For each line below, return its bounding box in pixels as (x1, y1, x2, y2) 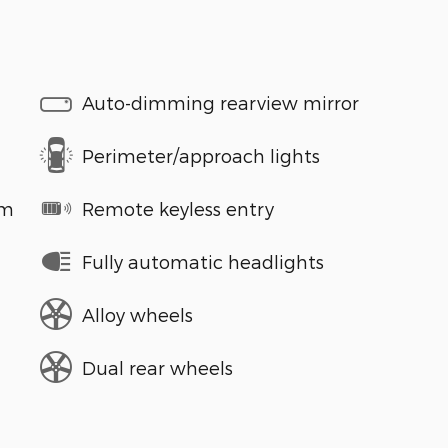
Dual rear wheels (82, 356, 233, 378)
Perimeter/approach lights (82, 144, 320, 166)
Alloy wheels (82, 303, 193, 325)
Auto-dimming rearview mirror (82, 91, 359, 113)
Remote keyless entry (82, 197, 274, 219)
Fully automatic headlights (82, 250, 324, 272)
